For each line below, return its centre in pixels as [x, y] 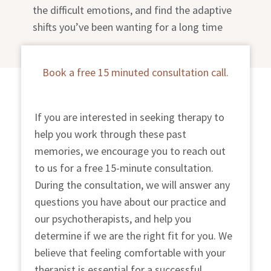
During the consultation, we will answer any [132, 184]
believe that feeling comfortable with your [130, 252]
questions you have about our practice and [131, 201]
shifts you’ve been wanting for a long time [128, 27]
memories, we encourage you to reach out [130, 151]
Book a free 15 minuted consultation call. [135, 72]
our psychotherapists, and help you [113, 218]
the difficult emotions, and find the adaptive [132, 10]
